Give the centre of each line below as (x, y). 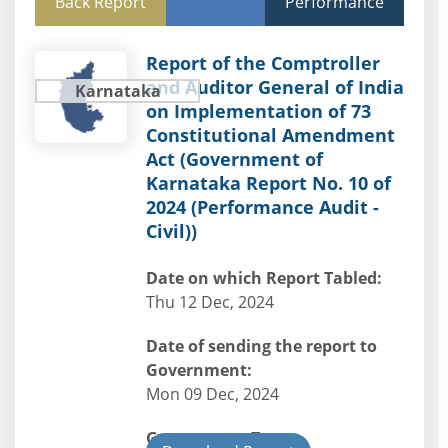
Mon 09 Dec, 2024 (212, 394)
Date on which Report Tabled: (263, 278)
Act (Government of (234, 159)
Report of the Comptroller (262, 63)
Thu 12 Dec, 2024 (209, 302)
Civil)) (171, 231)
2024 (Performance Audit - (262, 207)
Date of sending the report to (261, 346)
